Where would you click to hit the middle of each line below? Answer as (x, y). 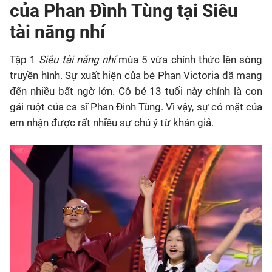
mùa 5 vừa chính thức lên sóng (189, 59)
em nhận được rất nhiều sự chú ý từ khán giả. (112, 123)
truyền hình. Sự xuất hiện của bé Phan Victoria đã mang (136, 75)
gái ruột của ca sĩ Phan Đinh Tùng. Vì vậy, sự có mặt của (136, 107)
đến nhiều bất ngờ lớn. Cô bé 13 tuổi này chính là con (136, 91)
